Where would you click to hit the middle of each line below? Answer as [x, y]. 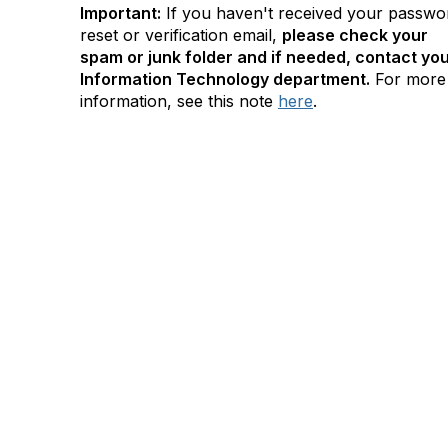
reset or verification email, [181, 35]
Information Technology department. [225, 79]
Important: [120, 13]
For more [408, 79]
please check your [355, 35]
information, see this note [179, 101]
